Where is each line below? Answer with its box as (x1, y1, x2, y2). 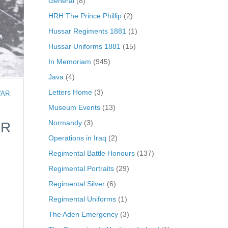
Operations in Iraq (48, 133, 106, 142)
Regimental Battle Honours (48, 149, 135, 157)
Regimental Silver (48, 179, 105, 188)
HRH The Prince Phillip (48, 11, 122, 20)
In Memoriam (48, 57, 91, 66)
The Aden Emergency (48, 210, 118, 218)
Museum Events (48, 103, 100, 111)
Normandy (48, 118, 82, 127)
